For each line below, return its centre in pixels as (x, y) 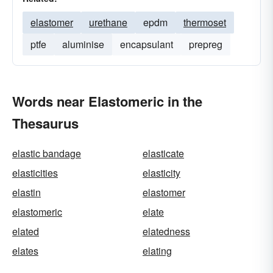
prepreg (206, 44)
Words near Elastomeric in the (107, 101)
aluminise (83, 44)
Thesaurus (45, 123)
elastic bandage (47, 153)
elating (157, 251)
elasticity (161, 173)
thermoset (205, 22)
